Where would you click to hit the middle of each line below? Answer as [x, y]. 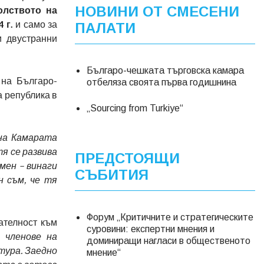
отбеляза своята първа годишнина [161, 82]
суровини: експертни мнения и [151, 229]
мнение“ [104, 252]
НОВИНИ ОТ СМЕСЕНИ [157, 11]
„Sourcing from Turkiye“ [135, 108]
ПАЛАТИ [105, 28]
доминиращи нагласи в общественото [169, 240]
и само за [36, 24]
